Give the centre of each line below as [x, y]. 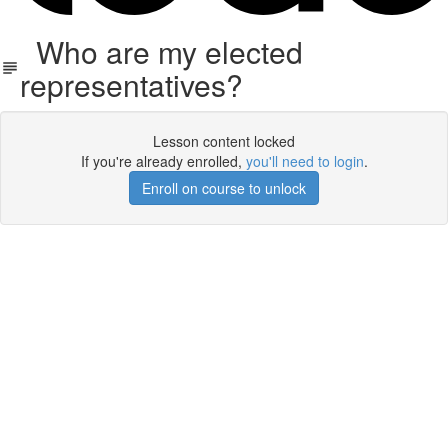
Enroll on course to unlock [224, 188]
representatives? [131, 84]
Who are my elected [161, 51]
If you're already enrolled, [163, 161]
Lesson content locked [224, 141]
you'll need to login [304, 161]
